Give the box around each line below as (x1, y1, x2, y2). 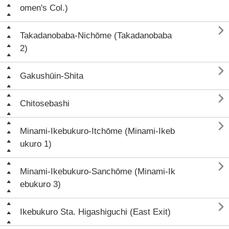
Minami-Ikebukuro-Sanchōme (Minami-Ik (20, 167, 175, 176)
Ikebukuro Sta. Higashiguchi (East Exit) (20, 207, 171, 217)
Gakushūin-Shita (20, 71, 83, 81)
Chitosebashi (20, 99, 70, 108)
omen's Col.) (20, 3, 68, 13)
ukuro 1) (20, 139, 52, 149)
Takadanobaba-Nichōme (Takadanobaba (20, 31, 172, 40)
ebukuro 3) (20, 179, 61, 189)
